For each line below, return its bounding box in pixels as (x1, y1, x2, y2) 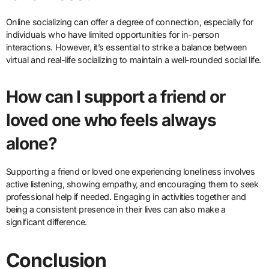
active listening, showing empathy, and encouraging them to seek (5, 179, 259, 190)
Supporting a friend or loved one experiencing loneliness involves (5, 166, 255, 177)
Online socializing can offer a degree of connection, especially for (5, 17, 253, 28)
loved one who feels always (5, 110, 217, 131)
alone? (5, 133, 57, 154)
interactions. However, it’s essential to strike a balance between (5, 42, 247, 53)
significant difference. (5, 217, 87, 228)
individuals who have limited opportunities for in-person (5, 29, 220, 40)
